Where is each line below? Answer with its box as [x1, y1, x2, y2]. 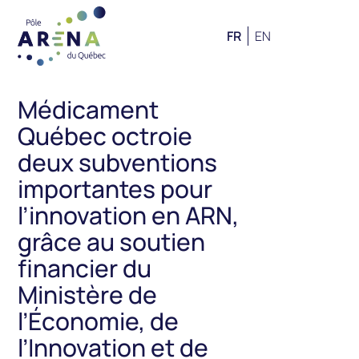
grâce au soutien [18, 225, 206, 258]
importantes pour [18, 172, 213, 205]
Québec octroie [18, 119, 193, 152]
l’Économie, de [18, 305, 179, 337]
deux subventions [18, 146, 218, 179]
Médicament [18, 93, 159, 126]
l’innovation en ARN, [18, 199, 240, 232]
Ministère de [18, 278, 158, 311]
